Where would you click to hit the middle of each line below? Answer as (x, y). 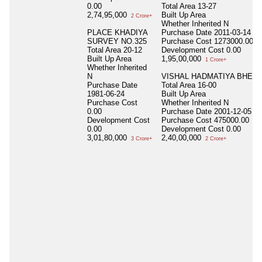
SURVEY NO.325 (117, 41)
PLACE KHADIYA (117, 32)
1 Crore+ (215, 59)
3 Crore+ (141, 138)
